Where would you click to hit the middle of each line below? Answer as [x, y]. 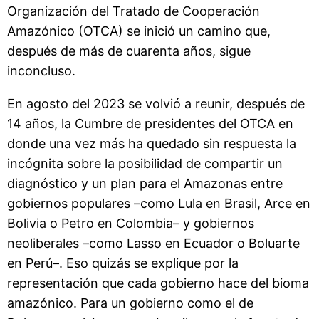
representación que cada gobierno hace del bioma [158, 283]
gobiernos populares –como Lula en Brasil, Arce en [159, 203]
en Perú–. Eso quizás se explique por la [123, 263]
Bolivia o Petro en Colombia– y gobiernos [131, 223]
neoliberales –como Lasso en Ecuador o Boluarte [153, 243]
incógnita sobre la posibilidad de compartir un [145, 163]
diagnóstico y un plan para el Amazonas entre [145, 183]
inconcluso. [41, 70]
